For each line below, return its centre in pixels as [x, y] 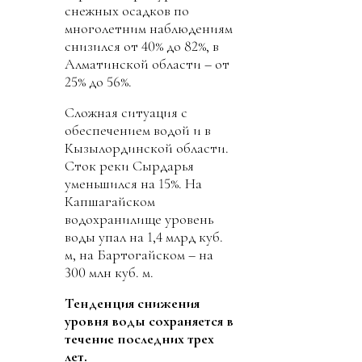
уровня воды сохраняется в [149, 321]
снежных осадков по [127, 11]
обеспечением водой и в [138, 130]
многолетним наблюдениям [149, 29]
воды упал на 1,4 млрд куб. [144, 237]
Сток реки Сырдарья [129, 166]
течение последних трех [139, 339]
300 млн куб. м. [109, 273]
